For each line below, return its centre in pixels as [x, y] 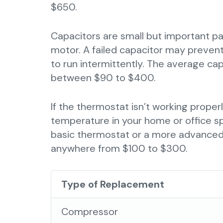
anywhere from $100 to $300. [119, 148]
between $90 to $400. [103, 78]
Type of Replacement [113, 184]
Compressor [90, 212]
